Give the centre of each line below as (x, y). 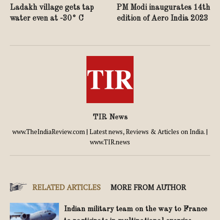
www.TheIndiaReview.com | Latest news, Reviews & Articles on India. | (110, 131)
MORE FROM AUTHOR (148, 187)
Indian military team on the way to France (136, 209)
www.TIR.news (110, 142)
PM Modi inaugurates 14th (163, 8)
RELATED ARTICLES (67, 187)
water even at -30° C (47, 18)
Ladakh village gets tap (52, 8)
